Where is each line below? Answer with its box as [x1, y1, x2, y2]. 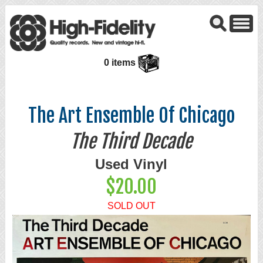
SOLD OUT [107, 201, 156, 211]
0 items [104, 58, 139, 68]
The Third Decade [70, 130, 192, 154]
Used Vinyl [95, 156, 167, 173]
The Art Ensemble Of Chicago [28, 104, 235, 128]
